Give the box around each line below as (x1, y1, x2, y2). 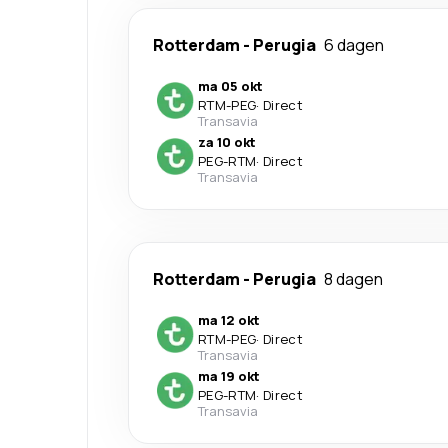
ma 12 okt (198, 310, 260, 329)
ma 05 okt (198, 76, 263, 95)
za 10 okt (198, 132, 256, 151)
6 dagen (324, 33, 384, 56)
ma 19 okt (198, 366, 260, 385)
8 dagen (324, 267, 383, 290)
